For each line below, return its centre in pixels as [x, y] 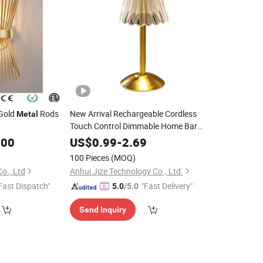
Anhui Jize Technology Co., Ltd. [126, 171]
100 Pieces [89, 158]
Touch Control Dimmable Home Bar [133, 126]
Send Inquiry [102, 210]
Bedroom [87, 138]
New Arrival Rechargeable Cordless [133, 114]
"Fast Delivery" [167, 186]
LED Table [146, 138]
